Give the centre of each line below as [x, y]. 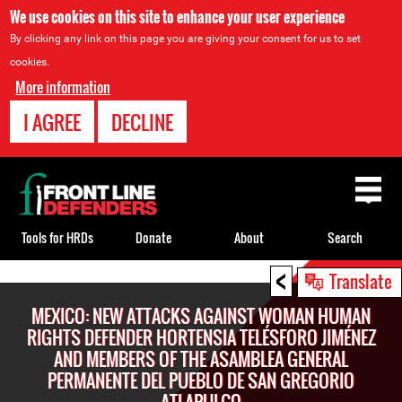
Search [345, 237]
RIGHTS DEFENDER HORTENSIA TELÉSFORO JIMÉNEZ [201, 337]
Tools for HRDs [57, 237]
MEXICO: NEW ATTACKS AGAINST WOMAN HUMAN [201, 316]
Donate [153, 237]
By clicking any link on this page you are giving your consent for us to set [186, 39]
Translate [361, 281]
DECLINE [143, 122]
